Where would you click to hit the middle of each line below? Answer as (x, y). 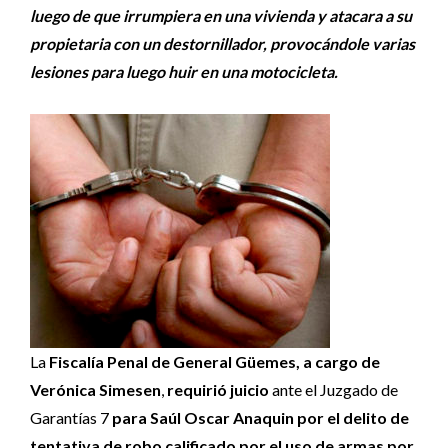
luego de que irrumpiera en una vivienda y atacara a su (221, 15)
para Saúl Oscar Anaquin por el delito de (260, 417)
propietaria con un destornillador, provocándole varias (222, 43)
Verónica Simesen (95, 389)
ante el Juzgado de (333, 389)
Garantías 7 (71, 417)
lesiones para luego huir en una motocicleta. (184, 71)
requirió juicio (218, 389)
